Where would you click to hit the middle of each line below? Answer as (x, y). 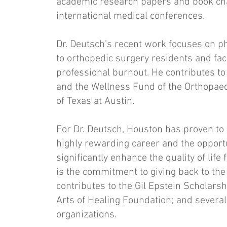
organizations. (88, 215)
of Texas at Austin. (95, 101)
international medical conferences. (130, 16)
